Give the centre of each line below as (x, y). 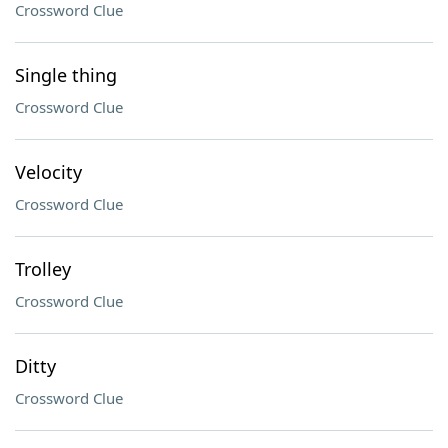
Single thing (66, 75)
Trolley (43, 269)
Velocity (48, 172)
